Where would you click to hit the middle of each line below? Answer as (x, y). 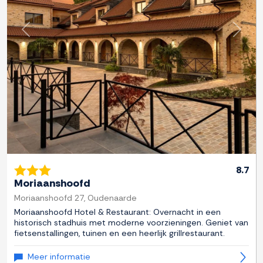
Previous (43, 35)
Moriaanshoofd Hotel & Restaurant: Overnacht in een (117, 212)
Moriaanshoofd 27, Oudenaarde (75, 198)
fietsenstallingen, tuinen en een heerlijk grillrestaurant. (119, 233)
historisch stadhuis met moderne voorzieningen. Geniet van (131, 223)
